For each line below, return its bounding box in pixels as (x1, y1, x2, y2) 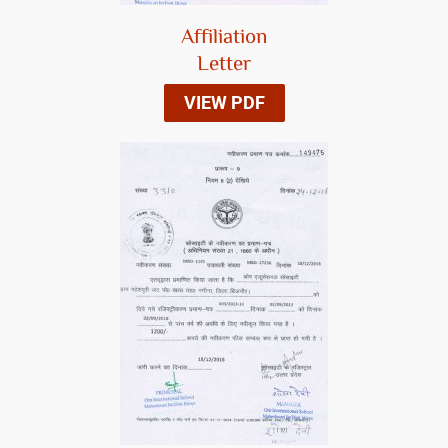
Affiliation (181, 22, 267, 54)
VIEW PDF (183, 92, 265, 113)
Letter (197, 49, 251, 81)
